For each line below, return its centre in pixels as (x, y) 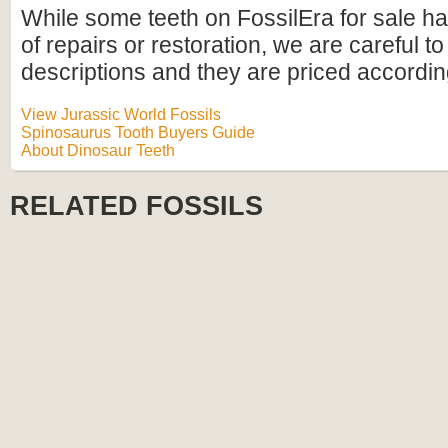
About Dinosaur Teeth (98, 150)
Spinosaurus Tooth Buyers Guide (138, 132)
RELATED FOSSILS (136, 206)
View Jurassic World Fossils (121, 114)
